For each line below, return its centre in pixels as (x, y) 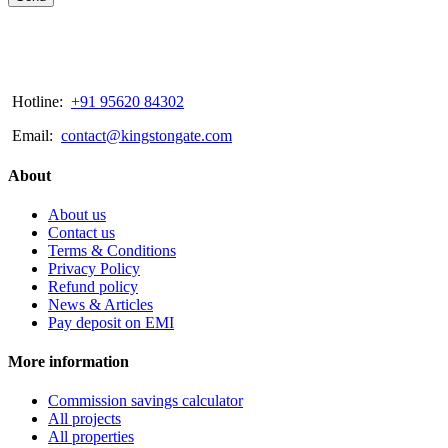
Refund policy (93, 286)
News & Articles (100, 304)
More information (68, 362)
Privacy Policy (94, 268)
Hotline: (39, 102)
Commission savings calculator (145, 401)
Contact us (81, 232)
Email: (34, 136)
